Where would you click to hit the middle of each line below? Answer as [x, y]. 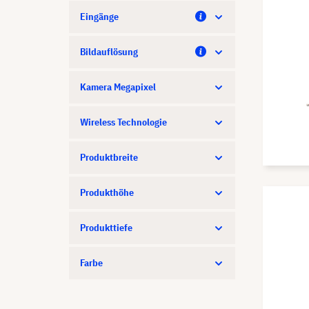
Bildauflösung [109, 52]
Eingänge [99, 17]
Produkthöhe [107, 192]
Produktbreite [109, 157]
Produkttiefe [106, 228]
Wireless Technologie [123, 122]
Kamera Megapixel [118, 87]
